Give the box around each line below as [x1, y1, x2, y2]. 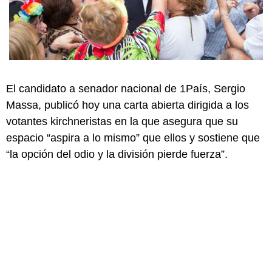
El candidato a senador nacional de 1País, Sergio [6, 82, 245, 95]
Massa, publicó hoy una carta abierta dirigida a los [6, 98, 249, 111]
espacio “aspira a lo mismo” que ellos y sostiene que [6, 131, 260, 144]
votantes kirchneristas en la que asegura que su [6, 115, 238, 127]
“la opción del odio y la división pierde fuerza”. [6, 148, 228, 160]
